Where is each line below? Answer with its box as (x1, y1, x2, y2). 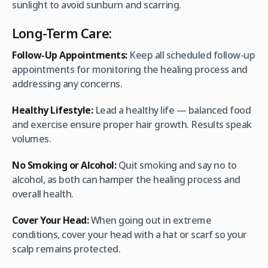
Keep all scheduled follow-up (127, 48, 255, 62)
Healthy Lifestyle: (12, 103, 93, 117)
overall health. (12, 187, 74, 201)
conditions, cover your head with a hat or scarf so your (12, 228, 247, 242)
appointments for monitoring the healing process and (12, 63, 248, 77)
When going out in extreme (89, 214, 211, 227)
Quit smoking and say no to (116, 159, 237, 172)
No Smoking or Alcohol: (12, 159, 116, 172)
